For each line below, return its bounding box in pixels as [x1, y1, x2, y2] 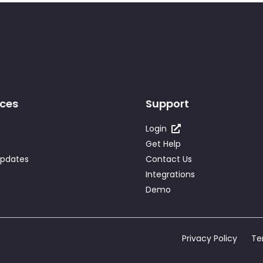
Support [145, 96, 189, 111]
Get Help [145, 137, 181, 150]
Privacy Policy [182, 232, 238, 244]
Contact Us [145, 153, 192, 165]
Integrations [145, 168, 195, 180]
